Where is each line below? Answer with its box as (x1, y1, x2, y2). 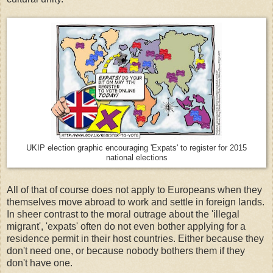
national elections (105, 153, 168, 162)
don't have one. (7, 258, 73, 269)
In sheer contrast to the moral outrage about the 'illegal (7, 209, 239, 220)
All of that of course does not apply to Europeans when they (7, 185, 262, 196)
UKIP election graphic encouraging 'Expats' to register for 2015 (26, 143, 247, 152)
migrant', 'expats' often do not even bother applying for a (7, 221, 246, 232)
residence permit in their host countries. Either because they (7, 233, 264, 244)
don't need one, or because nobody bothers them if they (7, 246, 245, 257)
